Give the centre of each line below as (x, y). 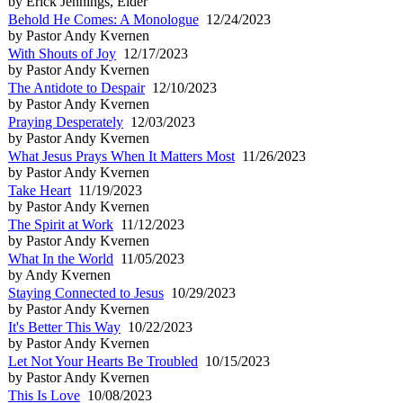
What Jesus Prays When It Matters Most (121, 156)
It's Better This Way (64, 327)
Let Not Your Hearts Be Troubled (103, 361)
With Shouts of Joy (62, 53)
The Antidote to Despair (76, 87)
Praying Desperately (66, 121)
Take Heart (40, 190)
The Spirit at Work (61, 224)
